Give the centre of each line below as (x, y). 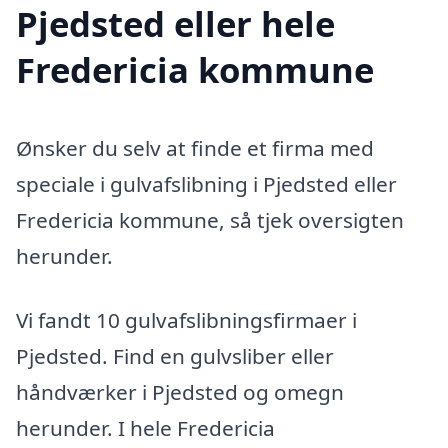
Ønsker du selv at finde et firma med (195, 148)
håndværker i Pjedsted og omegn (180, 391)
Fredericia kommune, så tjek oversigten (210, 220)
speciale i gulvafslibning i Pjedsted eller (206, 184)
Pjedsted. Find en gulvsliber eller (175, 355)
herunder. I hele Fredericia (145, 427)
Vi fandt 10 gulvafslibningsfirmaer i (186, 319)
